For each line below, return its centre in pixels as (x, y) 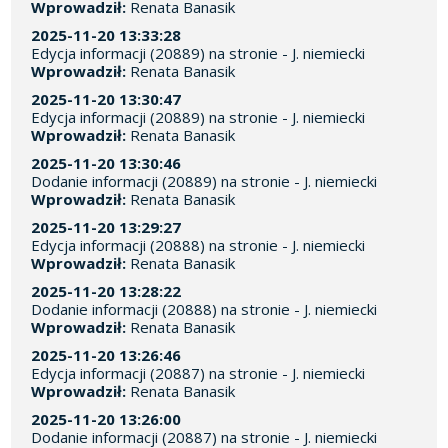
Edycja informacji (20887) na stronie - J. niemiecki (198, 373)
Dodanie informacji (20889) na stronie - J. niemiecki (204, 181)
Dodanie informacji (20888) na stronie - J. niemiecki (204, 309)
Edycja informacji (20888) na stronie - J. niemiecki (198, 245)
